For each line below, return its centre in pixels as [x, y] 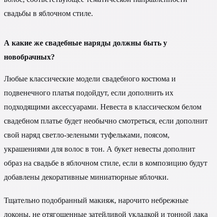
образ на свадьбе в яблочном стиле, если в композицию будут [106, 163]
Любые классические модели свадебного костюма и [90, 78]
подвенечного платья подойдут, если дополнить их [89, 93]
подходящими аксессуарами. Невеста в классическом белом [103, 107]
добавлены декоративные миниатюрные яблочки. [86, 177]
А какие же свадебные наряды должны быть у [85, 43]
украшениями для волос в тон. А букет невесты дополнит [100, 149]
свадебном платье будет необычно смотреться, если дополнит [106, 121]
